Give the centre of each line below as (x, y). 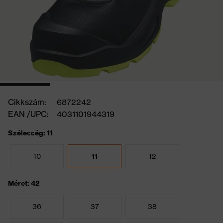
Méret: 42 (24, 183)
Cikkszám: (27, 102)
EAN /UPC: (28, 114)
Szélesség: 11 (30, 133)
